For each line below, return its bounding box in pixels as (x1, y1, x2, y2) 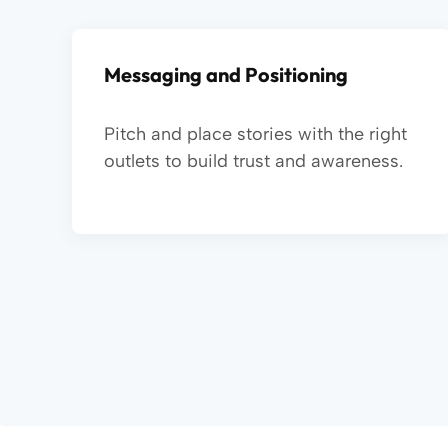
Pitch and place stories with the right (104, 123, 407, 145)
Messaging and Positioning (104, 62, 348, 87)
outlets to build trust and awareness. (104, 150, 403, 172)
